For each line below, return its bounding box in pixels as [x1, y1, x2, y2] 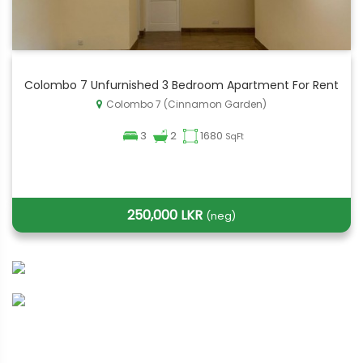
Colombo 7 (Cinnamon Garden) [106, 97, 267, 111]
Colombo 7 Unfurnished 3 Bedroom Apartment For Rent [24, 77, 339, 93]
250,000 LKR [127, 205, 206, 224]
